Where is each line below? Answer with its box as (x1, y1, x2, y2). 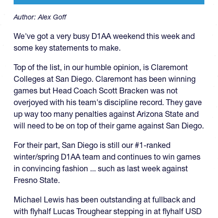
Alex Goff (38, 13, 66, 21)
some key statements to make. (14, 43, 121, 53)
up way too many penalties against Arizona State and (14, 109, 199, 119)
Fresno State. (14, 175, 60, 185)
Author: (14, 13, 38, 21)
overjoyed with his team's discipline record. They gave (14, 97, 202, 107)
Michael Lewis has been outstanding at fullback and (14, 195, 195, 204)
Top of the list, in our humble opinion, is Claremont (14, 62, 188, 72)
